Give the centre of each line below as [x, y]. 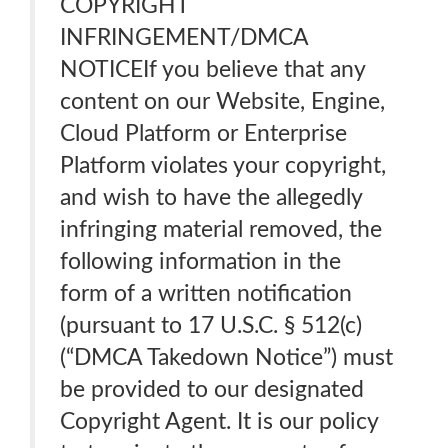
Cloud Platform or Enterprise [203, 133]
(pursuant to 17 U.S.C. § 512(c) [211, 325]
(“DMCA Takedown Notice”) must [226, 357]
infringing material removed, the [221, 229]
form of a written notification [206, 293]
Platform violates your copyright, [223, 165]
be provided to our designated [212, 389]
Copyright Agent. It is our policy [219, 421]
